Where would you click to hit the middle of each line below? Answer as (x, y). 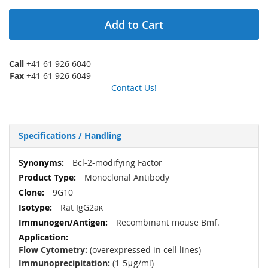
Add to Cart (134, 25)
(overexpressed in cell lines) (144, 250)
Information (42, 174)
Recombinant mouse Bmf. (167, 223)
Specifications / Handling (70, 136)
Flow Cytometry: (53, 250)
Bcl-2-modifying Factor (116, 163)
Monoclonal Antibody (126, 178)
